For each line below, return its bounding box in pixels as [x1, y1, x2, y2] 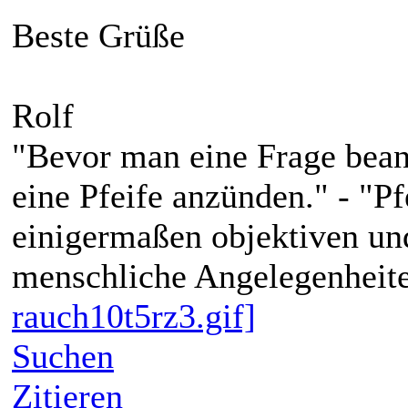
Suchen [12, 336, 114, 375]
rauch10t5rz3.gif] [12, 296, 256, 335]
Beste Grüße [12, 15, 185, 55]
